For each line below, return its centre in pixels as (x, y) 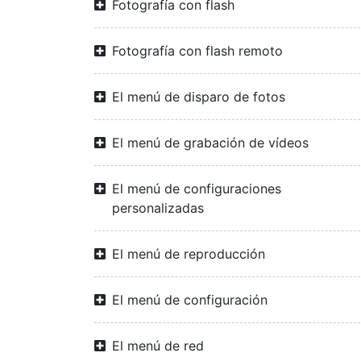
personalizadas (158, 208)
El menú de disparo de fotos (199, 97)
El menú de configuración (190, 300)
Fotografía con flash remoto (197, 51)
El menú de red (158, 346)
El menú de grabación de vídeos (210, 143)
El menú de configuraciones (197, 189)
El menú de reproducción (189, 254)
